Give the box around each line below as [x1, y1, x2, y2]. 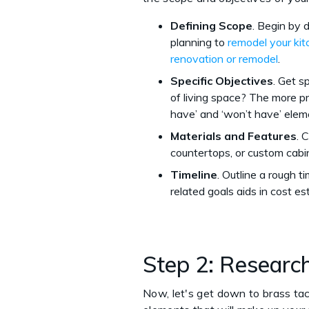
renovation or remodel [170, 51, 278, 66]
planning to [170, 34, 228, 49]
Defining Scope [170, 18, 252, 32]
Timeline [170, 167, 217, 181]
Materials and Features [170, 128, 297, 143]
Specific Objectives [170, 73, 273, 88]
